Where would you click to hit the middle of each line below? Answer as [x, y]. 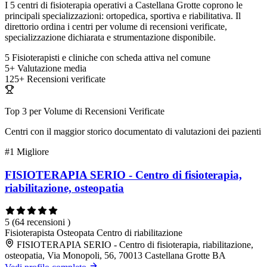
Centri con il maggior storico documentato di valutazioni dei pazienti [133, 132]
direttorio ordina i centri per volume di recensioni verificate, [116, 27]
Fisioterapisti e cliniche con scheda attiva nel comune [111, 58]
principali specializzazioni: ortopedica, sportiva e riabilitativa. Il [123, 16]
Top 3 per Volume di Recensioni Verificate [85, 111]
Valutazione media [52, 69]
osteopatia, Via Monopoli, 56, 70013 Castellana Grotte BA [115, 255]
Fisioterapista [31, 232]
